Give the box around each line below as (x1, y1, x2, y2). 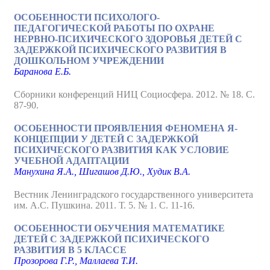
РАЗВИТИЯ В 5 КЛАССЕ (14, 245, 127, 255)
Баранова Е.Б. (14, 66, 71, 77)
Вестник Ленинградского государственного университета (14, 189, 253, 199)
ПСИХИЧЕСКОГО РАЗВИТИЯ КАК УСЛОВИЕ (14, 145, 229, 155)
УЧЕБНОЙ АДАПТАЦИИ (14, 155, 129, 166)
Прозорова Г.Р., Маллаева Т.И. (14, 256, 138, 266)
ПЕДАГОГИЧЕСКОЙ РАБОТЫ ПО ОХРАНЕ (14, 23, 215, 33)
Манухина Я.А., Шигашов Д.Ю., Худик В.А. (14, 166, 190, 177)
